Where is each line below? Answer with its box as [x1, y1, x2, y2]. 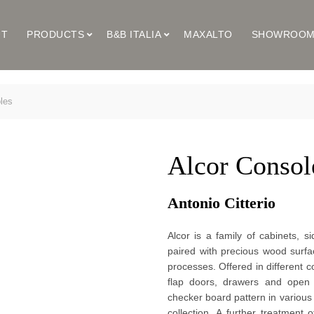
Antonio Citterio [168, 194, 280, 212]
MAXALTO [184, 29, 233, 40]
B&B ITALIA [107, 29, 162, 40]
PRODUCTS [27, 29, 85, 40]
